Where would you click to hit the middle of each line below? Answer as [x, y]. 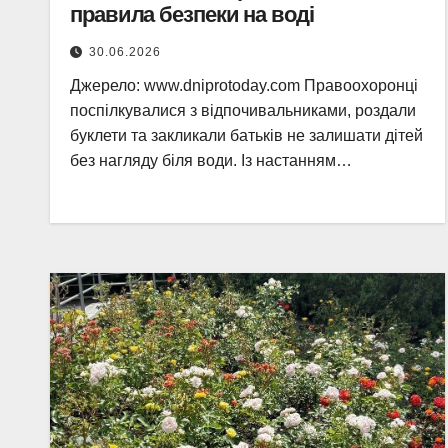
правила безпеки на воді [192, 14]
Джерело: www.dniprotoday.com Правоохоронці [244, 85]
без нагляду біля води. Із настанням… [211, 160]
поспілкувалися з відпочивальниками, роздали [243, 110]
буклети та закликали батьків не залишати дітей [246, 135]
